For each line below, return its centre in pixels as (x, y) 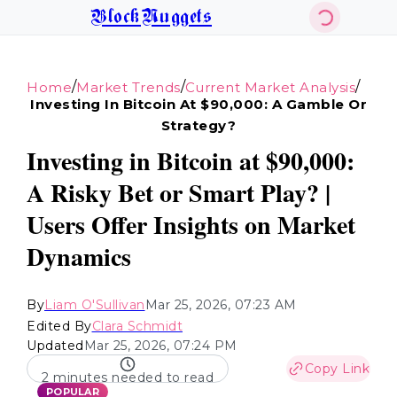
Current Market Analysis (270, 87)
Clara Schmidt (137, 326)
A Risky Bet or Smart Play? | (179, 193)
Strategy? (198, 125)
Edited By (59, 326)
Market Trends (128, 87)
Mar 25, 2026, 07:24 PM (160, 346)
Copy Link (337, 369)
